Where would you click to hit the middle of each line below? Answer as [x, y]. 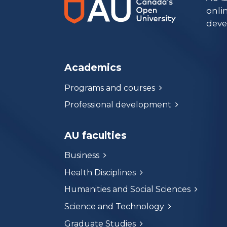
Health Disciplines [100, 172]
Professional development [118, 105]
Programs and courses [110, 88]
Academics [93, 68]
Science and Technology [114, 207]
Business [82, 156]
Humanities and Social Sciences [127, 190]
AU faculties [96, 135]
